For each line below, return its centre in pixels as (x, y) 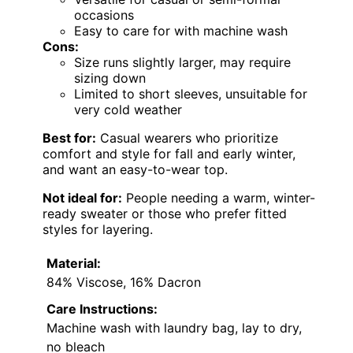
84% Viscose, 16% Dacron (124, 282)
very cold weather (128, 110)
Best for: (69, 138)
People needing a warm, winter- (219, 198)
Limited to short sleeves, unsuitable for (191, 94)
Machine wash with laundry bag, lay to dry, (174, 328)
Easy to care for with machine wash (181, 31)
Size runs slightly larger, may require (182, 63)
